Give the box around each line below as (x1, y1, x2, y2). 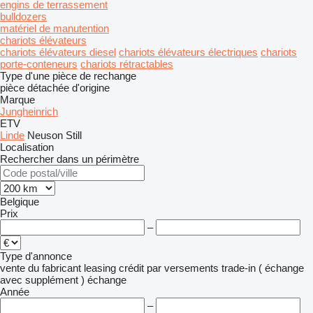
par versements (147, 262, 219, 274)
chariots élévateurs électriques (119, 46, 258, 58)
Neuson (27, 129, 63, 141)
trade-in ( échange (221, 262, 304, 274)
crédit (119, 262, 144, 274)
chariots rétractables (80, 58, 173, 70)
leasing (84, 262, 116, 274)
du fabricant (28, 262, 81, 274)
